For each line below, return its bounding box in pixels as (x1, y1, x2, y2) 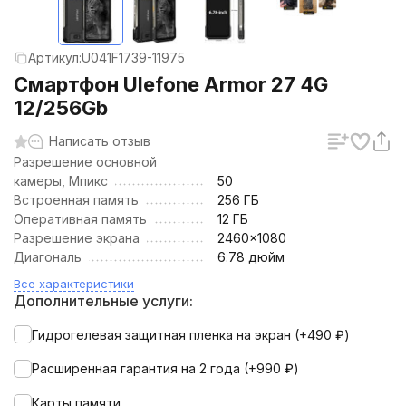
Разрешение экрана (14, 230, 140, 246)
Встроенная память (14, 192, 139, 208)
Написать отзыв (49, 133, 150, 149)
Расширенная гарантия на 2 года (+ (32, 361, 256, 377)
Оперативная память (14, 211, 147, 227)
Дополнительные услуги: (14, 292, 193, 310)
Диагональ (14, 249, 82, 265)
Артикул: (28, 50, 82, 65)
